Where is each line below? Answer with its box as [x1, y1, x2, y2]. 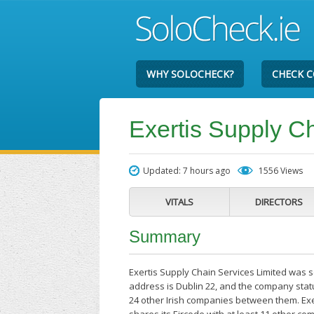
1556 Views [259, 165, 303, 177]
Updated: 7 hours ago [143, 165, 231, 177]
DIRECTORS [255, 196, 303, 208]
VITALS [165, 196, 194, 208]
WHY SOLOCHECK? [146, 67, 234, 81]
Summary [129, 227, 201, 246]
